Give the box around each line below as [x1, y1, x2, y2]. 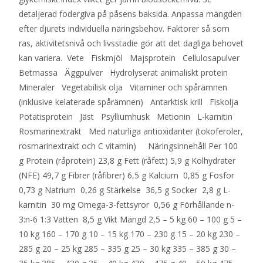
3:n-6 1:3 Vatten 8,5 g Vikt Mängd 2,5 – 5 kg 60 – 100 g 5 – [19, 213, 242, 225]
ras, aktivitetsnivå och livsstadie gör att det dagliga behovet [19, 37, 244, 49]
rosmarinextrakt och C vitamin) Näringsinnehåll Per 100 [19, 140, 238, 151]
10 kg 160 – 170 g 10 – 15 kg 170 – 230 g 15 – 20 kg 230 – [19, 228, 240, 240]
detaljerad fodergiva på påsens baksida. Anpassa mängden [19, 8, 242, 19]
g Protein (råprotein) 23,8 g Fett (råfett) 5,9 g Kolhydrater [19, 154, 235, 166]
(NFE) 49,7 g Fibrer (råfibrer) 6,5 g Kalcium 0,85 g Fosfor [19, 169, 237, 181]
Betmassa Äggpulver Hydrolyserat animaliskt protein [19, 66, 232, 78]
